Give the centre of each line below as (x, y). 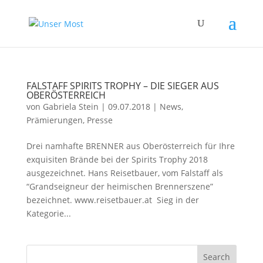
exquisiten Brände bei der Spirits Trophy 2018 (117, 159)
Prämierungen (54, 120)
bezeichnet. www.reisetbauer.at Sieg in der (112, 200)
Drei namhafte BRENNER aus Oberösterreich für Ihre (130, 146)
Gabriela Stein (70, 107)
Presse (100, 120)
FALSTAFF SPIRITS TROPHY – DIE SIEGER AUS (122, 86)
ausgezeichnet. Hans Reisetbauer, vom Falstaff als (124, 173)
